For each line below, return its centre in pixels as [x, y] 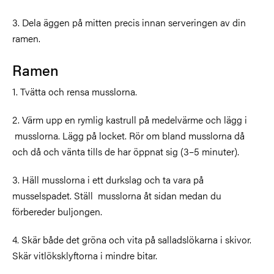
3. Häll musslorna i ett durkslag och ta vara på [108, 179]
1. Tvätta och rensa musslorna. [75, 91]
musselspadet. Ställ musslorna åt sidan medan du [117, 195]
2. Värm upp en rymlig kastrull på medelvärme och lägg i [130, 119]
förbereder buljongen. [57, 211]
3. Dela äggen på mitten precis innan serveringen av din [129, 22]
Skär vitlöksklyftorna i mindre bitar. [85, 255]
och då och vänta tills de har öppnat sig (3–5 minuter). [126, 151]
